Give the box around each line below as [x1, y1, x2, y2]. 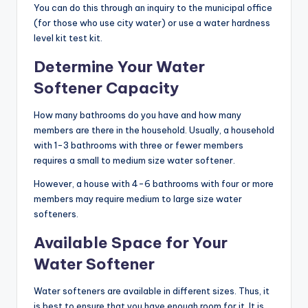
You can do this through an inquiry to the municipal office [34, 2, 272, 14]
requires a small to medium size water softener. [34, 155, 235, 166]
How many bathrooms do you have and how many [34, 109, 241, 121]
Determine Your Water [34, 57, 205, 77]
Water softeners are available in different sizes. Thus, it [34, 285, 269, 297]
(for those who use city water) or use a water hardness [34, 17, 270, 29]
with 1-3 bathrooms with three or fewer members [34, 140, 243, 151]
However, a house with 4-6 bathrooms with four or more [34, 178, 274, 190]
